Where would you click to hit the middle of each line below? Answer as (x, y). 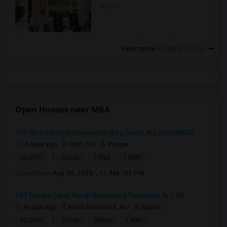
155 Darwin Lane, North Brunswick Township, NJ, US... (103, 196)
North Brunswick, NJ (99, 207)
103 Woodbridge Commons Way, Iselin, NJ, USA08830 (104, 133)
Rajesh (151, 207)
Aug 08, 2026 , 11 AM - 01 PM (98, 173)
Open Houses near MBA (63, 109)
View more (138, 49)
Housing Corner (181, 49)
